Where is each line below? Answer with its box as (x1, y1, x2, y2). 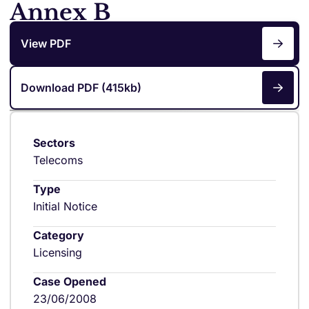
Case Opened (33, 275, 106, 288)
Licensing (33, 246, 82, 259)
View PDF (21, 36, 71, 50)
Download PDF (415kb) (21, 80, 141, 94)
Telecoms (33, 153, 83, 167)
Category (33, 228, 84, 242)
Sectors (33, 136, 75, 150)
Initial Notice (33, 199, 97, 213)
